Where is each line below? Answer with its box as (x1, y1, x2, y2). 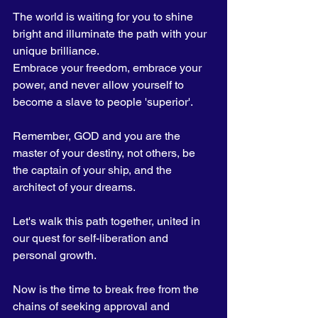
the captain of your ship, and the (13, 163, 175, 177)
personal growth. (13, 248, 97, 262)
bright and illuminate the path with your (13, 27, 209, 40)
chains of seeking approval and (13, 300, 172, 313)
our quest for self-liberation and (13, 231, 171, 245)
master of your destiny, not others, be (13, 146, 198, 160)
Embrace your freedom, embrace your (13, 61, 204, 75)
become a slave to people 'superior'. (13, 95, 193, 109)
